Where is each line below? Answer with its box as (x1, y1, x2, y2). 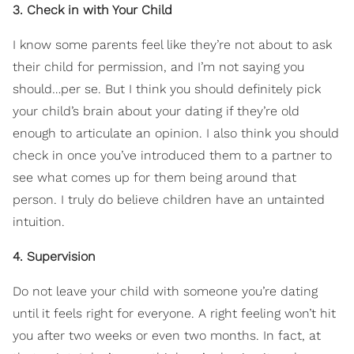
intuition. (13, 214, 65, 230)
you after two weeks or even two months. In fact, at (13, 328, 321, 344)
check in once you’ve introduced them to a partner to (13, 148, 332, 164)
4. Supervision (13, 249, 96, 265)
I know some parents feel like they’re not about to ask (13, 37, 332, 53)
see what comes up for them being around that (13, 170, 296, 186)
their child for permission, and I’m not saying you (13, 59, 304, 75)
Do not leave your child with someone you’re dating (13, 284, 318, 299)
